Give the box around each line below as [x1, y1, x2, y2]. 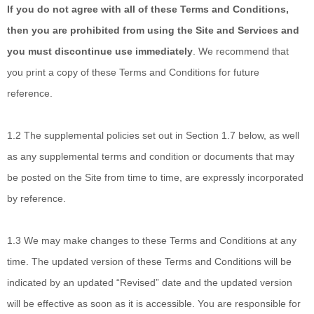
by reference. [7, 193, 66, 204]
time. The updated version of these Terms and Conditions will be [7, 256, 292, 267]
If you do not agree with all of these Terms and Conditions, [7, 4, 289, 15]
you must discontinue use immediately [7, 46, 193, 57]
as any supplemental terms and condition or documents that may [7, 151, 294, 162]
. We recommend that [193, 46, 289, 57]
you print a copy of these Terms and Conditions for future [7, 67, 259, 78]
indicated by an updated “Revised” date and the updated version [7, 277, 292, 288]
